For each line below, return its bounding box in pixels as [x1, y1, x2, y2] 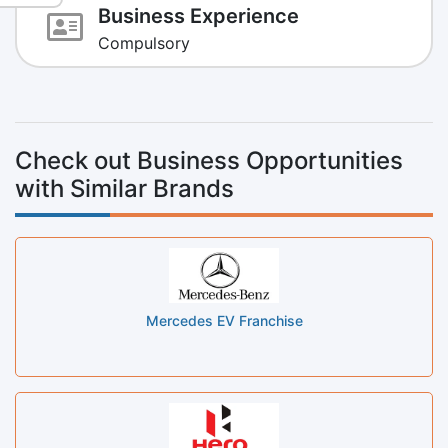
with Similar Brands [15, 173, 234, 203]
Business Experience [98, 3, 299, 28]
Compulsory [98, 32, 190, 53]
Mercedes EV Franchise [145, 311, 303, 329]
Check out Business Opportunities [15, 145, 403, 175]
